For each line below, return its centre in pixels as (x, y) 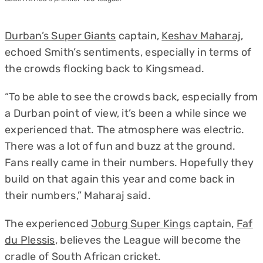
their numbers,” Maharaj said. (78, 195)
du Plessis (30, 240)
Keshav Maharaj (201, 36)
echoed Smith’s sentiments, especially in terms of (128, 52)
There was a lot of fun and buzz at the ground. (120, 146)
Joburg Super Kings (141, 224)
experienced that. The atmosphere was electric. (125, 130)
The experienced (48, 224)
